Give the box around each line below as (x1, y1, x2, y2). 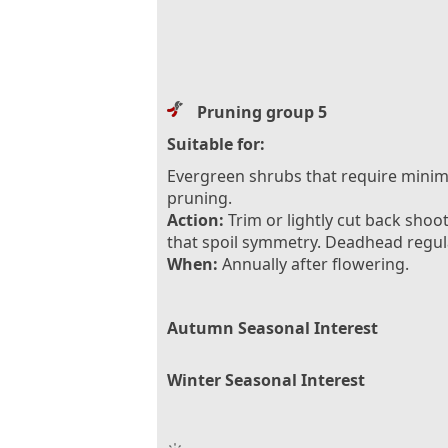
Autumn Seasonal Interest (167, 316, 378, 339)
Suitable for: (167, 132, 265, 155)
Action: (167, 208, 224, 231)
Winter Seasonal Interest (167, 368, 365, 391)
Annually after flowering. (218, 252, 409, 275)
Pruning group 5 (197, 100, 327, 123)
